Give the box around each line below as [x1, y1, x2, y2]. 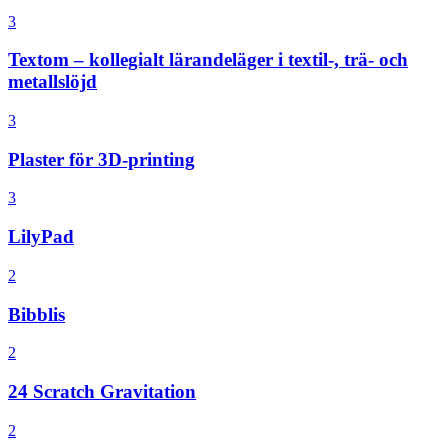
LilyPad [8, 226, 74, 248]
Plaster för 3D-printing [8, 148, 195, 170]
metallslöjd [8, 71, 97, 93]
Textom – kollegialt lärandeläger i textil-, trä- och [8, 49, 408, 71]
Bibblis [8, 303, 65, 325]
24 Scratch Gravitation [8, 381, 196, 403]
